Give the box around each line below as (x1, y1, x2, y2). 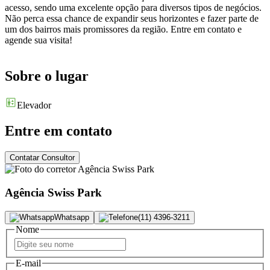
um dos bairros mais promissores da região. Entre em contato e (5, 24, 242, 34)
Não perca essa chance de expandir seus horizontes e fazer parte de (5, 13, 259, 24)
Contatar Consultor (10, 153, 75, 163)
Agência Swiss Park (5, 186, 102, 199)
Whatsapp (54, 212, 89, 222)
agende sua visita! (5, 34, 72, 45)
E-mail (16, 258, 41, 269)
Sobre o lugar (5, 68, 89, 84)
